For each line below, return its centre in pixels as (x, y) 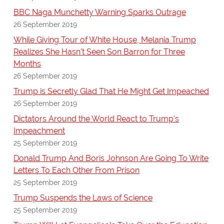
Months (27, 64)
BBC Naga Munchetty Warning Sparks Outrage (99, 12)
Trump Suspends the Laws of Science (83, 198)
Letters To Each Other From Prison (76, 170)
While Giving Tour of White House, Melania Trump (104, 40)
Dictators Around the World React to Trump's (96, 119)
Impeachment (39, 131)
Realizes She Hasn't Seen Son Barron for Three (99, 52)
